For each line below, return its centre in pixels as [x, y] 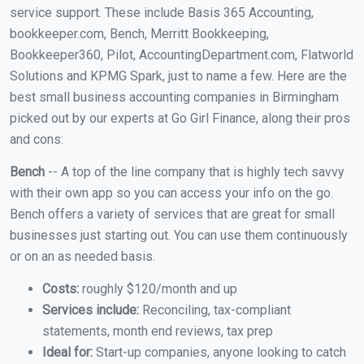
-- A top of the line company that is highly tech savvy [196, 172]
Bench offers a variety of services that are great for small [172, 214]
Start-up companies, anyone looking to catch [219, 353]
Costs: [61, 289]
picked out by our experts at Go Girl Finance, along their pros [180, 119]
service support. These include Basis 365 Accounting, [162, 13]
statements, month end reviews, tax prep [158, 331]
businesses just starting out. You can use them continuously [179, 236]
